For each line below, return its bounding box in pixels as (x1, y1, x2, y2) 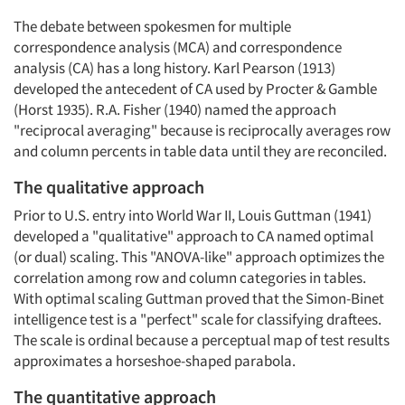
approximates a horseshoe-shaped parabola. (14, 351, 296, 371)
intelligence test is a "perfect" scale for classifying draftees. (14, 309, 381, 329)
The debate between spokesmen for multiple (14, 16, 291, 36)
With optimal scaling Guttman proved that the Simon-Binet (14, 288, 384, 308)
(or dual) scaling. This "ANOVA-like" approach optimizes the (14, 247, 384, 267)
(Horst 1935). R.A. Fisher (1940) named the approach (14, 99, 336, 119)
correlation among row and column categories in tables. (14, 268, 366, 287)
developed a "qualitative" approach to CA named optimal (14, 226, 373, 246)
